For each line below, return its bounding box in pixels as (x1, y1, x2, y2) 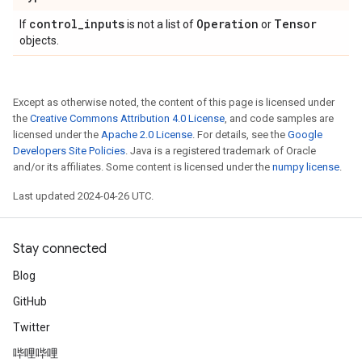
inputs (84, 16, 124, 32)
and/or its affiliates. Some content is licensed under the (13, 161, 272, 173)
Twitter (13, 321, 50, 334)
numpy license (272, 161, 339, 173)
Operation (196, 16, 259, 32)
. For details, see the (192, 128, 288, 141)
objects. (19, 34, 59, 47)
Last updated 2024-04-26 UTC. (13, 190, 154, 202)
